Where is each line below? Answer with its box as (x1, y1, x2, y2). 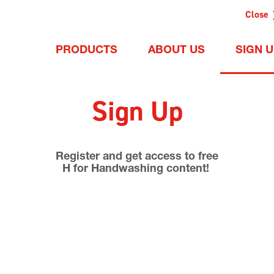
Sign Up (91, 94, 183, 130)
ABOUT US (148, 45, 205, 56)
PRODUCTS (56, 45, 117, 56)
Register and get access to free (56, 152, 218, 163)
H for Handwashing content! (62, 164, 212, 175)
